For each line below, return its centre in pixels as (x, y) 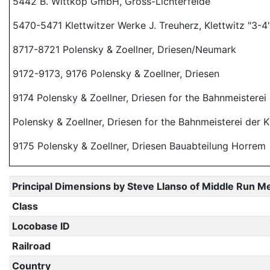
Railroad (31, 246)
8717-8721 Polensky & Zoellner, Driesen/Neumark (124, 49)
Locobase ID (41, 226)
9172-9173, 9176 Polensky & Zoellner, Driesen (116, 74)
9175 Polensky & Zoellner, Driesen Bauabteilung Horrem (139, 146)
